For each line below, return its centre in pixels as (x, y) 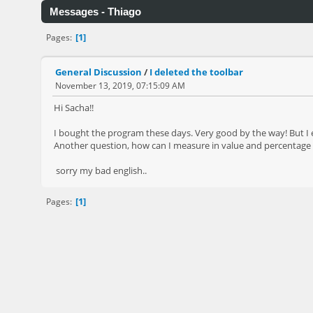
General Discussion (99, 72)
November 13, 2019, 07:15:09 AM (120, 86)
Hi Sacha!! (74, 108)
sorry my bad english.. (100, 170)
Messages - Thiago (95, 12)
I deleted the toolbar (196, 72)
